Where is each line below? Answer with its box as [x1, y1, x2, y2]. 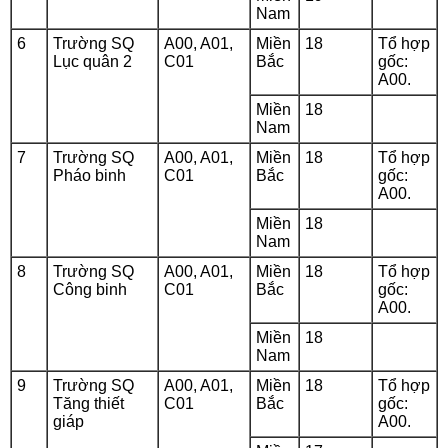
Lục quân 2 [53, 53, 132, 70]
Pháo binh [53, 167, 126, 184]
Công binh [53, 281, 127, 298]
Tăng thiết [53, 395, 124, 412]
